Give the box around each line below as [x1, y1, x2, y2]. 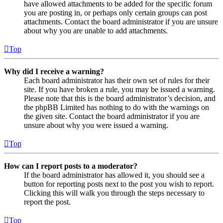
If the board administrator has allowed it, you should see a [24, 170, 205, 179]
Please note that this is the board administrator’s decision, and [24, 94, 216, 103]
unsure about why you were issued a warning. [24, 120, 168, 129]
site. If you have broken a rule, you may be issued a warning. [24, 85, 215, 94]
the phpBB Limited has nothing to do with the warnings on [24, 103, 209, 111]
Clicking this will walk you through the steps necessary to [24, 188, 205, 197]
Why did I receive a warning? [4, 67, 104, 76]
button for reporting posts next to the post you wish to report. [24, 179, 214, 188]
